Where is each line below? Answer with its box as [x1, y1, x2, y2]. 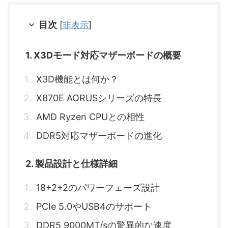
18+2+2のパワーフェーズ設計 [36, 182, 160, 193]
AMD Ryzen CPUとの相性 [36, 111, 145, 123]
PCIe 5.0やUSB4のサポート [36, 201, 152, 212]
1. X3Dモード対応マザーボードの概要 [25, 50, 181, 61]
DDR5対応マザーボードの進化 [36, 130, 162, 141]
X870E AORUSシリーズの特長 [36, 93, 162, 104]
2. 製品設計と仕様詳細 [25, 158, 118, 169]
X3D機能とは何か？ [36, 74, 119, 85]
